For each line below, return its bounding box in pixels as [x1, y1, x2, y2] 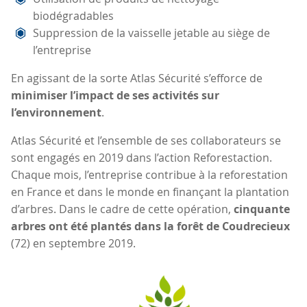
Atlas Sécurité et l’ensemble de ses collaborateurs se [11, 132, 281, 148]
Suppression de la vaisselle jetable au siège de [33, 25, 270, 40]
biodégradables [33, 8, 114, 23]
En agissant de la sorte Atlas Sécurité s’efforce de [11, 70, 262, 86]
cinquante [234, 201, 290, 217]
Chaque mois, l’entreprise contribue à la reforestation [11, 167, 288, 182]
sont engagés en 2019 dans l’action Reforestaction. [11, 149, 272, 165]
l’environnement [11, 104, 101, 120]
